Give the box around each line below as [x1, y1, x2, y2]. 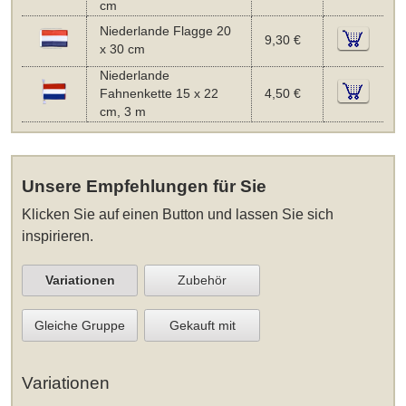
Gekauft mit [169, 317, 236, 333]
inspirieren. [22, 227, 94, 244]
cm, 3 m [99, 105, 146, 120]
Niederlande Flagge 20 [99, 24, 231, 39]
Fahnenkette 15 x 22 [99, 87, 218, 101]
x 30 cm [99, 43, 145, 57]
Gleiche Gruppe [34, 317, 126, 333]
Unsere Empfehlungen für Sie [22, 176, 267, 196]
